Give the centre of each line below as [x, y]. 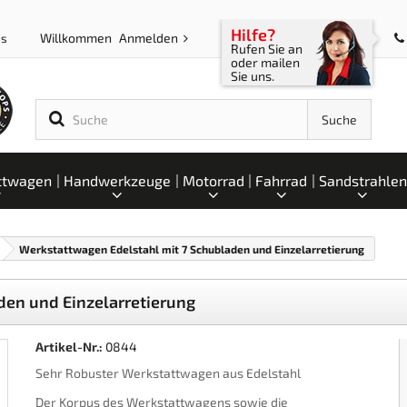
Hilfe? [253, 35]
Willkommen [77, 38]
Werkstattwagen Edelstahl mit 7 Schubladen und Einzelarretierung [192, 249]
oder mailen [265, 62]
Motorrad [213, 180]
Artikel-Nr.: [69, 347]
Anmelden [149, 38]
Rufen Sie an [266, 49]
